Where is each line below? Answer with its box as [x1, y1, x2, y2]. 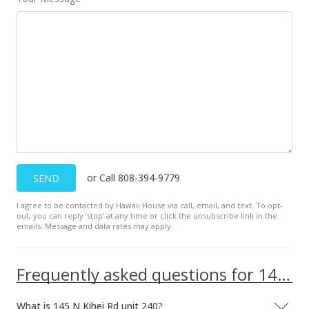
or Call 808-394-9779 [87, 171, 180, 184]
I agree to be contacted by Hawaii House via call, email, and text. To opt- [17, 200, 283, 210]
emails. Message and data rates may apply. [17, 221, 173, 231]
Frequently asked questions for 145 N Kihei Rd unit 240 [277, 263, 290, 286]
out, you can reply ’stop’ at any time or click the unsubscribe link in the [17, 210, 277, 221]
